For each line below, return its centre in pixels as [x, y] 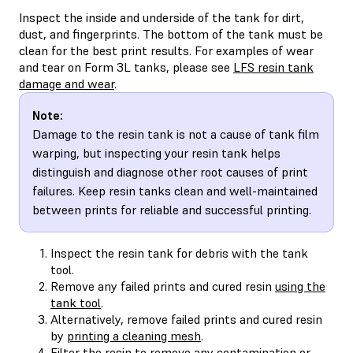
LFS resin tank [273, 67]
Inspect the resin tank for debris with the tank [179, 253]
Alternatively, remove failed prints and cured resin [186, 319]
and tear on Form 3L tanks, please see [126, 67]
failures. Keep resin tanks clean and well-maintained [175, 190]
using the [300, 286]
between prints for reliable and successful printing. [172, 209]
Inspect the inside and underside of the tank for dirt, [162, 17]
